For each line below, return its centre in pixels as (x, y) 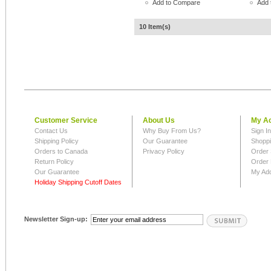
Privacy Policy (164, 151)
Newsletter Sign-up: (56, 219)
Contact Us (51, 131)
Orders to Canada (61, 151)
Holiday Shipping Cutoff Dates (78, 182)
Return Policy (54, 162)
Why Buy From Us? (172, 131)
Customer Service (66, 120)
